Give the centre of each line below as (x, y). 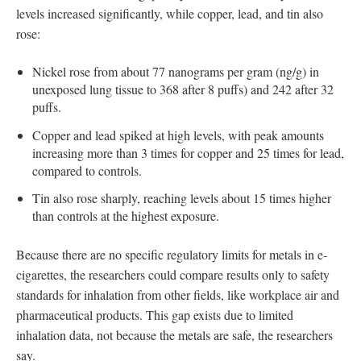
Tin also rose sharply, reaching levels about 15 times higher (182, 198)
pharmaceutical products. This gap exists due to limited (155, 315)
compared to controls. (87, 170)
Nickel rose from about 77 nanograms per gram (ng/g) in (176, 71)
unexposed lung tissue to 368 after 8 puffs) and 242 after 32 (183, 89)
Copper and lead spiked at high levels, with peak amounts (178, 135)
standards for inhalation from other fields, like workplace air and (178, 295)
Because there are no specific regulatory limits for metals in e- (172, 255)
